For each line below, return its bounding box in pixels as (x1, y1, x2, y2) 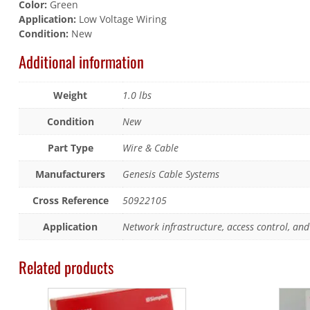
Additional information (18, 49, 144, 73)
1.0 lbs (122, 89, 152, 102)
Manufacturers (35, 167, 106, 181)
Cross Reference (32, 194, 109, 208)
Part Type (47, 141, 93, 155)
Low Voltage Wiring (75, 12, 167, 26)
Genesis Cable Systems (122, 167, 219, 181)
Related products (18, 255, 113, 279)
